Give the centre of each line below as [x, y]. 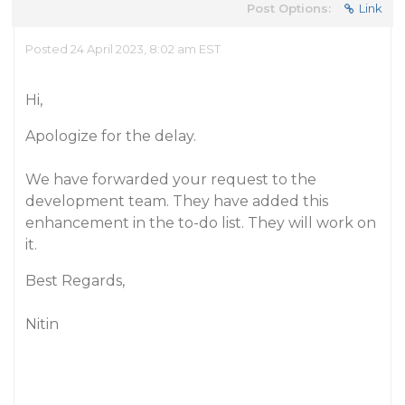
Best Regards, [75, 281]
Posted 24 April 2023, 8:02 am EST [123, 49]
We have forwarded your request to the [171, 179]
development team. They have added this [177, 201]
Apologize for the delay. [111, 136]
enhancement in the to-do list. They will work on [201, 223]
